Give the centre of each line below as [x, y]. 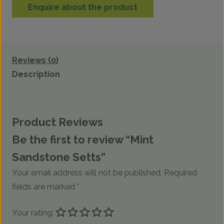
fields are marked [44, 187]
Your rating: [34, 213]
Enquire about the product [83, 7]
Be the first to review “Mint [83, 140]
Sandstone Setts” [59, 157]
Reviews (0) [35, 60]
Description [36, 74]
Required [180, 173]
